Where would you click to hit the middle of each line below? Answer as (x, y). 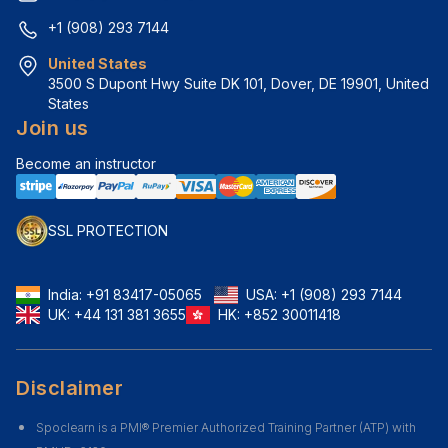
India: (67, 295)
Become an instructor (86, 163)
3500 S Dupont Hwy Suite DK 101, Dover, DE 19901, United (238, 83)
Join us (52, 128)
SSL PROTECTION (108, 231)
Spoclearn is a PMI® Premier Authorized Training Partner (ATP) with (226, 428)
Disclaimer (69, 388)
